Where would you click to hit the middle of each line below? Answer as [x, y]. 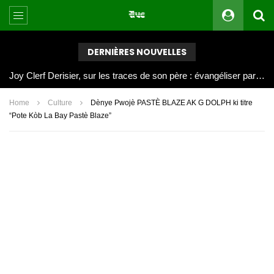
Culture [60, 103]
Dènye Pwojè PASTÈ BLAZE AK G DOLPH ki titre [172, 103]
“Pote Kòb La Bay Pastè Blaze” [60, 116]
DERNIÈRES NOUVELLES [137, 52]
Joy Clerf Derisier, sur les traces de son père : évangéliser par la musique [260, 76]
